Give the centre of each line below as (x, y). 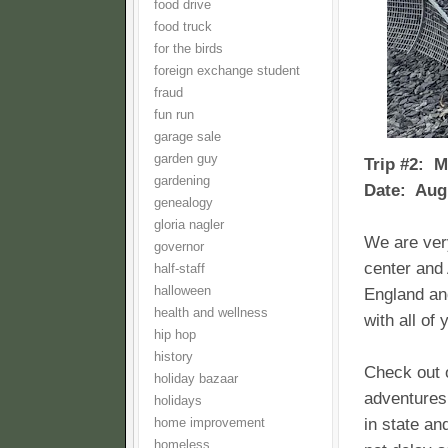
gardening (182, 181)
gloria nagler (189, 225)
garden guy (186, 159)
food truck (183, 27)
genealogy (183, 203)
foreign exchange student (227, 71)
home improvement (209, 423)
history (173, 357)
